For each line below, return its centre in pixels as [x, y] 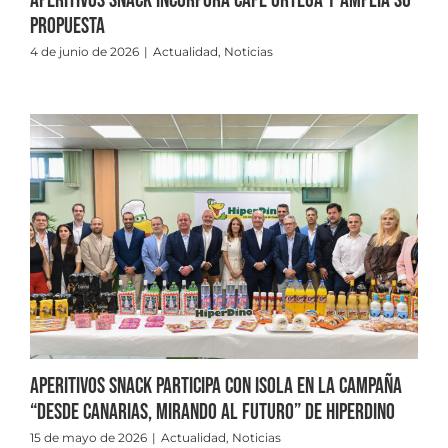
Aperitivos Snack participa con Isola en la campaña [216, 386]
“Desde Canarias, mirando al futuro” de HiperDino [212, 412]
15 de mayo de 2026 [88, 437]
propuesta [67, 27]
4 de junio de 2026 [84, 52]
